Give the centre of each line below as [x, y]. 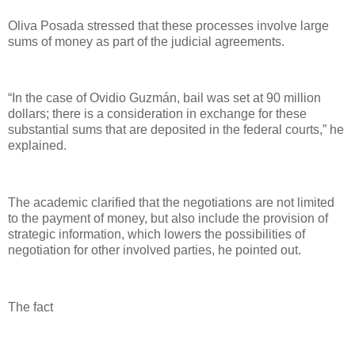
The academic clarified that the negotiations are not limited [171, 202]
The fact [31, 307]
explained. [37, 146]
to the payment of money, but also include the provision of [168, 218]
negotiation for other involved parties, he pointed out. [155, 250]
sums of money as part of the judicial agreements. [146, 41]
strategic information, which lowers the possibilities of [157, 234]
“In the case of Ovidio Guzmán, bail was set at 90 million [164, 98]
